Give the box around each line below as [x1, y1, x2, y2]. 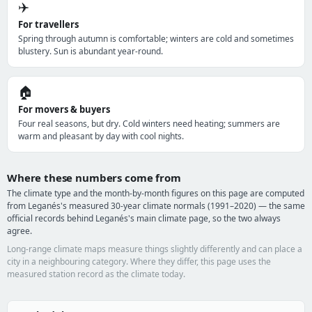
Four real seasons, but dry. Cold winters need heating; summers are [18, 118, 280, 130]
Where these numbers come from [7, 171, 181, 185]
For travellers [18, 18, 79, 31]
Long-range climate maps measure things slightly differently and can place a [7, 243, 302, 255]
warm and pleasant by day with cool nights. [18, 130, 184, 142]
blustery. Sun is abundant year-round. [18, 45, 163, 57]
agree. [7, 225, 32, 237]
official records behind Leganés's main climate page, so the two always [7, 212, 281, 224]
